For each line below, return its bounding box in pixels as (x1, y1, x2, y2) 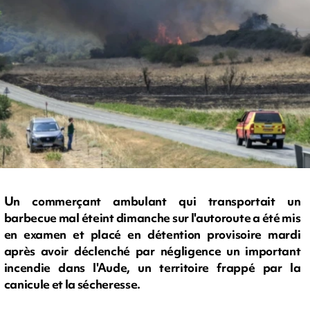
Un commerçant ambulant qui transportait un (3, 193, 301, 210)
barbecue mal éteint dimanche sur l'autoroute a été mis (3, 210, 301, 226)
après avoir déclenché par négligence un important (3, 243, 301, 259)
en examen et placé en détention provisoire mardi (3, 226, 301, 243)
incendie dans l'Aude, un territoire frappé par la (3, 259, 301, 276)
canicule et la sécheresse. (3, 276, 141, 293)
